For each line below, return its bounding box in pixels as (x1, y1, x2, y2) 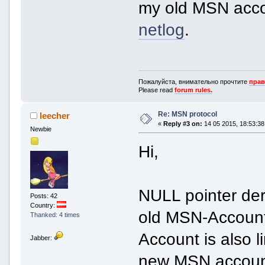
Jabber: (30, 234, 54, 242)
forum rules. (174, 86, 213, 93)
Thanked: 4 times (30, 211, 80, 219)
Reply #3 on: (163, 119, 202, 127)
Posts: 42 (30, 192, 57, 200)
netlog (138, 20, 185, 40)
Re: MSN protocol (157, 109, 217, 118)
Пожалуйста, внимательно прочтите (138, 77, 250, 85)
